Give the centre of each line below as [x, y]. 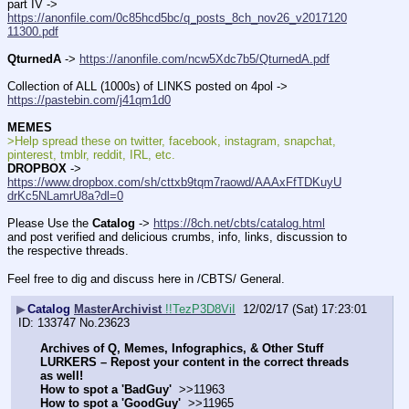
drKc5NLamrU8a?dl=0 [65, 196]
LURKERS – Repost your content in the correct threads [194, 362]
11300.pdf [33, 31]
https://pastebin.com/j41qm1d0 [89, 100]
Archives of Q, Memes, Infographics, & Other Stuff [182, 349]
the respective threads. [68, 251]
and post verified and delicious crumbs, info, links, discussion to [177, 237]
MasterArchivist [120, 309]
